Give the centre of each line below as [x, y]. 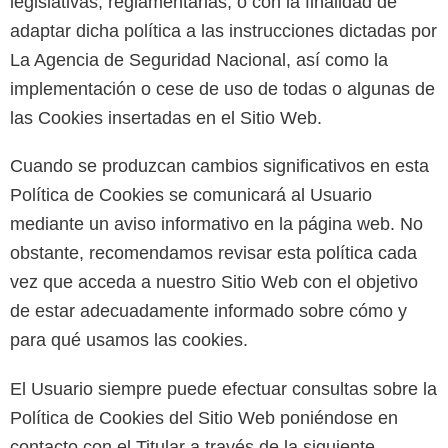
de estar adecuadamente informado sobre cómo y [208, 311]
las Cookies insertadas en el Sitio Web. [166, 118]
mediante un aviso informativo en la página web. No [216, 224]
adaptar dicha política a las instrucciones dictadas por [223, 31]
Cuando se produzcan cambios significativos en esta [219, 166]
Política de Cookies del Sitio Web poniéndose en [204, 417]
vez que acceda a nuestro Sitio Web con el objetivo [214, 282]
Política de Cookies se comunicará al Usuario [191, 195]
